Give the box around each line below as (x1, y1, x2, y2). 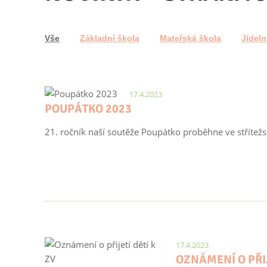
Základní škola (80, 33, 139, 43)
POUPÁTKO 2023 (45, 101, 132, 116)
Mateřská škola (160, 33, 221, 43)
